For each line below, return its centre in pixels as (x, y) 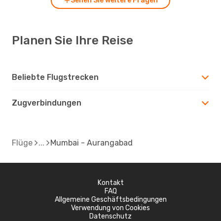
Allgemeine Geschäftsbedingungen (110, 199)
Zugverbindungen (47, 103)
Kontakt (110, 183)
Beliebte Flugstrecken (55, 77)
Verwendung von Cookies (110, 208)
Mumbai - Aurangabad (92, 143)
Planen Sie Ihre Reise (73, 40)
